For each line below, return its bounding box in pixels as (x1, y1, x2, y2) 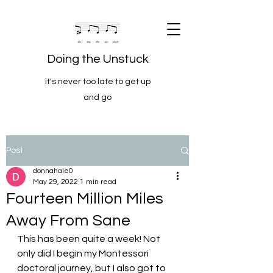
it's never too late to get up (44, 77, 151, 86)
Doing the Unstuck (46, 53, 149, 65)
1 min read (80, 178, 116, 186)
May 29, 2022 (33, 178, 78, 186)
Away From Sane (6, 213, 130, 229)
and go (83, 93, 112, 102)
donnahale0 (33, 167, 73, 175)
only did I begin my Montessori (17, 249, 151, 258)
